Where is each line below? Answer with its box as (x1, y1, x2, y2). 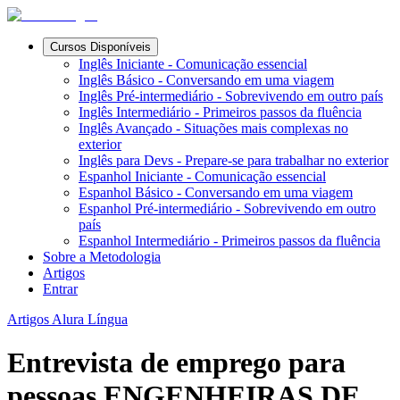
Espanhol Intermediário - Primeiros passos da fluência (79, 233, 380, 248)
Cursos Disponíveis (50, 40, 151, 54)
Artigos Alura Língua (7, 312, 128, 327)
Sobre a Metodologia (43, 249, 161, 264)
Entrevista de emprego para (7, 346, 346, 379)
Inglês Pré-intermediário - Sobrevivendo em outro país (79, 88, 383, 104)
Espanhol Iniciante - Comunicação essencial (79, 169, 326, 184)
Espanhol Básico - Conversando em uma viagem (79, 185, 353, 200)
